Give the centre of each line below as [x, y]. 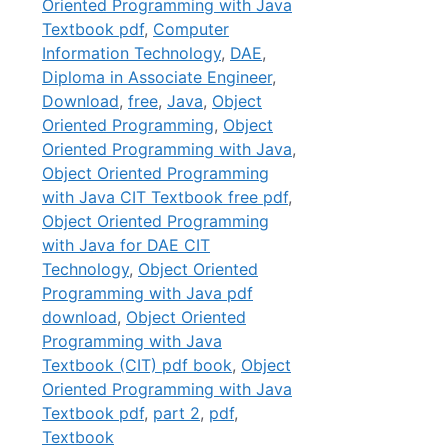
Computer [191, 29]
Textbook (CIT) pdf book [137, 365]
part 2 [176, 413]
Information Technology [131, 53]
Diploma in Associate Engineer [157, 77]
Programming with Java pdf [147, 293]
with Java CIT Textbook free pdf [165, 197]
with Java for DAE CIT [126, 245]
